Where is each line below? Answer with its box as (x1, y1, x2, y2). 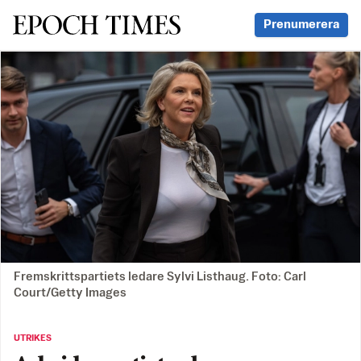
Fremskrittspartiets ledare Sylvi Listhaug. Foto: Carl (14, 271, 306, 284)
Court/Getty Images (14, 287, 127, 300)
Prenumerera (263, 19, 339, 31)
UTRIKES (14, 334, 52, 344)
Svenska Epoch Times (12, 15, 179, 34)
